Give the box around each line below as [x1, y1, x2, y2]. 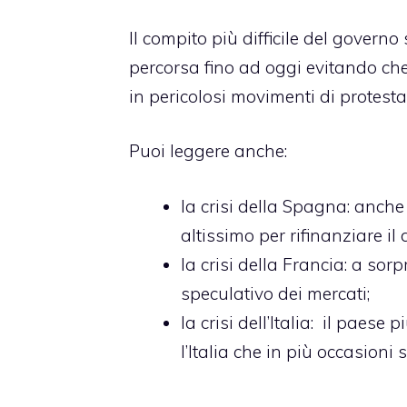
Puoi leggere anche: [129, 140, 287, 163]
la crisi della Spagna [181, 194, 347, 217]
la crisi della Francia [181, 253, 344, 275]
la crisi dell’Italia [181, 311, 311, 333]
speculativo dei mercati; [181, 282, 370, 304]
